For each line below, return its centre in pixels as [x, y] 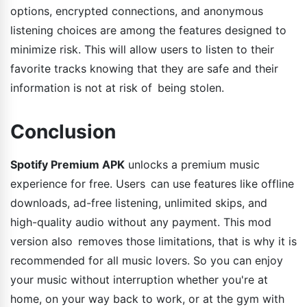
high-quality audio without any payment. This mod [141, 222]
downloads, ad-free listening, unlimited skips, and [139, 203]
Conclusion [63, 132]
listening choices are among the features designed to [151, 30]
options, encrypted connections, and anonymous [137, 11]
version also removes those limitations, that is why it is [153, 242]
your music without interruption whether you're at [139, 280]
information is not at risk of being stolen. [117, 88]
